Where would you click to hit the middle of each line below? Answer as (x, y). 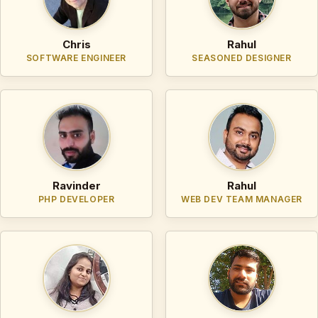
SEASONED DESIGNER (242, 57)
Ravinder (76, 185)
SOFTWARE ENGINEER (76, 57)
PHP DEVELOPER (76, 199)
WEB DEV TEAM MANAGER (242, 199)
